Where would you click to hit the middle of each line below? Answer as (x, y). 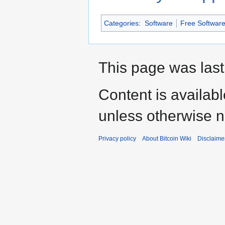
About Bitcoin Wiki (167, 138)
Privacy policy (117, 138)
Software (158, 23)
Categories (121, 23)
